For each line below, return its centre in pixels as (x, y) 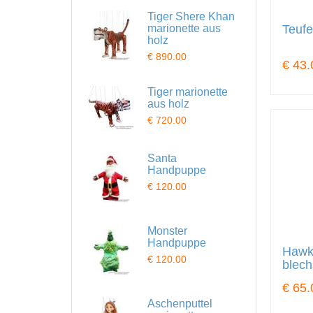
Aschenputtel (180, 304)
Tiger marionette (188, 92)
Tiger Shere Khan (191, 16)
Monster (167, 231)
